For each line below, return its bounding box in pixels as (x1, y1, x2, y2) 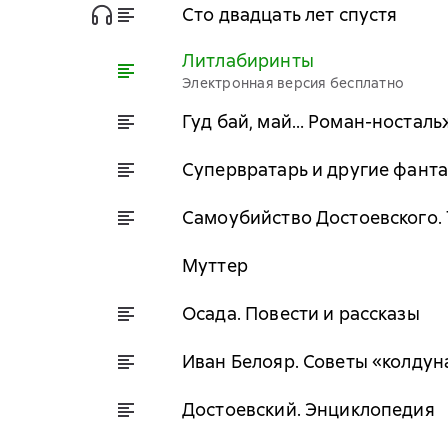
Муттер (182, 253, 248, 277)
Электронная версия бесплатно (182, 74, 404, 92)
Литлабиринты (182, 49, 314, 72)
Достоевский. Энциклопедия (182, 397, 435, 421)
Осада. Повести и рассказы (182, 301, 420, 325)
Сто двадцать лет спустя (182, 2, 398, 26)
